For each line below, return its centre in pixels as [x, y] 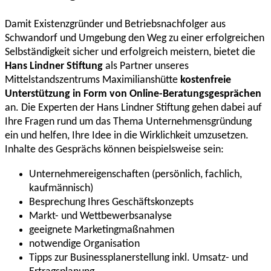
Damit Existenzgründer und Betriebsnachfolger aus [115, 25]
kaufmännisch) [61, 189]
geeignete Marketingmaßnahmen [102, 230]
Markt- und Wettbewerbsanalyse [100, 217]
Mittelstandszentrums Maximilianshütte [93, 80]
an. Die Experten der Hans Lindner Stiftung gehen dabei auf [133, 108]
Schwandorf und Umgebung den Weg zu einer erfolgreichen [135, 39]
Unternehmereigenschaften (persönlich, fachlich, [135, 175]
